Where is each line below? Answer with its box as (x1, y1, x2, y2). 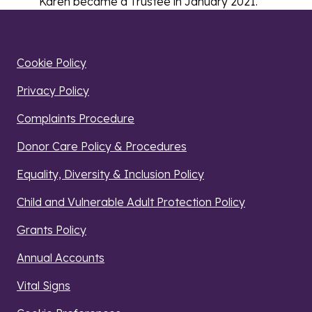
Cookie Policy (17, 55, 86, 70)
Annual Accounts (17, 250, 104, 265)
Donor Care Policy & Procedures (17, 139, 187, 153)
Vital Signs (17, 278, 70, 292)
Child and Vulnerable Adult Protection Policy (17, 194, 245, 209)
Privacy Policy (17, 83, 89, 97)
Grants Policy (17, 222, 86, 237)
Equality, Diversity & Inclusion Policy (17, 166, 204, 181)
